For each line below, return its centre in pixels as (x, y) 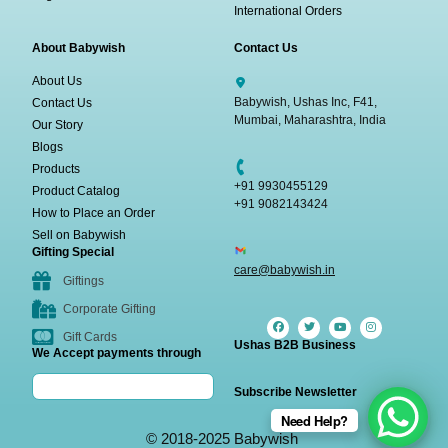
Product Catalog (76, 190)
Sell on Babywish (79, 234)
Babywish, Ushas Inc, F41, (305, 101)
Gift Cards (90, 337)
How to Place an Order (94, 212)
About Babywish (79, 47)
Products (56, 168)
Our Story (58, 124)
